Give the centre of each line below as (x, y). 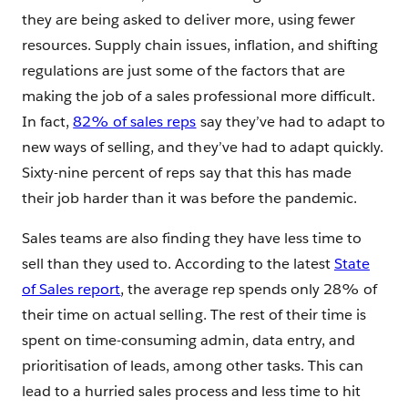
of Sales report (71, 289)
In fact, (48, 122)
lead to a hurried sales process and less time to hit (191, 391)
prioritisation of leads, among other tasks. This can (193, 366)
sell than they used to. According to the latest (178, 264)
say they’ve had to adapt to (291, 122)
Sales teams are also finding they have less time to (192, 238)
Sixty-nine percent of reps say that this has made (187, 173)
